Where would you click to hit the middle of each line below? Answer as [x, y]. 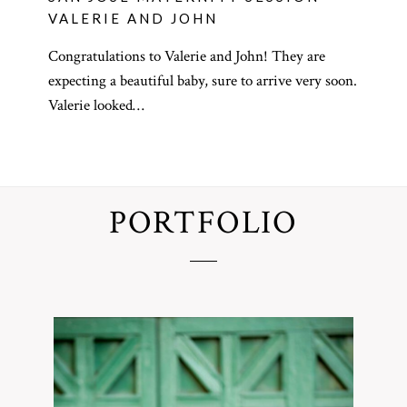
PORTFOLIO [203, 223]
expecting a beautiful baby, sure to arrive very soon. [202, 81]
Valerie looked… [96, 106]
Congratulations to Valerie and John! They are [186, 57]
